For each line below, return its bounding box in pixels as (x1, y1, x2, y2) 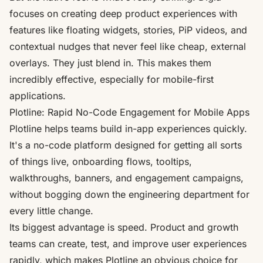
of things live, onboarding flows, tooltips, (9, 155, 192, 167)
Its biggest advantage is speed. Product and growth (9, 221, 238, 233)
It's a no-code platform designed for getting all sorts (9, 139, 242, 151)
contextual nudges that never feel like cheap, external (9, 40, 246, 52)
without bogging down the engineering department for (9, 188, 249, 200)
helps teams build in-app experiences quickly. (42, 122, 247, 134)
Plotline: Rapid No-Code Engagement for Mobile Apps (9, 106, 249, 118)
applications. (9, 89, 66, 102)
